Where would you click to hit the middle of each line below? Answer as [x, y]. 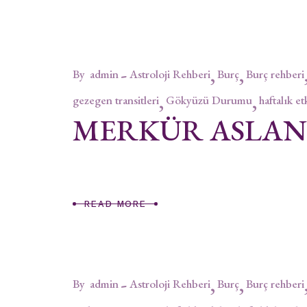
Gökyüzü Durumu [209, 100]
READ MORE [115, 204]
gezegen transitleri [116, 100]
